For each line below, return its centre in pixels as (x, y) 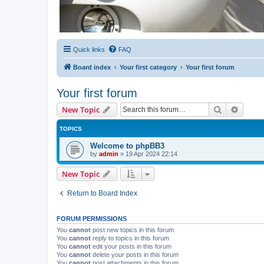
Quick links (89, 49)
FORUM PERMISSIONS (92, 218)
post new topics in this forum (132, 230)
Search (235, 109)
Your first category (148, 67)
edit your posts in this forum (131, 246)
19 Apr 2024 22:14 (151, 154)
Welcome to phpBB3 (127, 146)
